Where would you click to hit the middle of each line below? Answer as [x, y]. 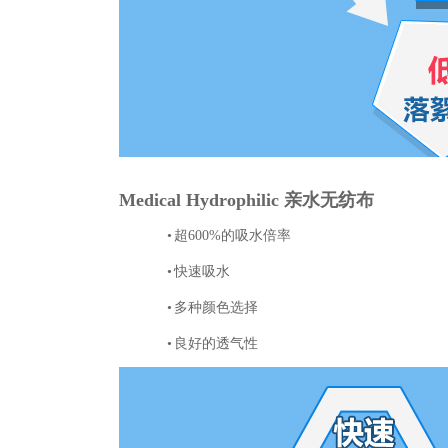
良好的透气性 [216, 343]
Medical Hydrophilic [201, 200]
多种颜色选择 [216, 307]
